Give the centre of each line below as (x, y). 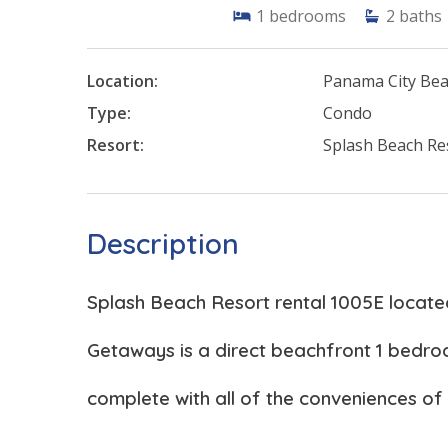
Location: (122, 81)
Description (163, 244)
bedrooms (307, 16)
